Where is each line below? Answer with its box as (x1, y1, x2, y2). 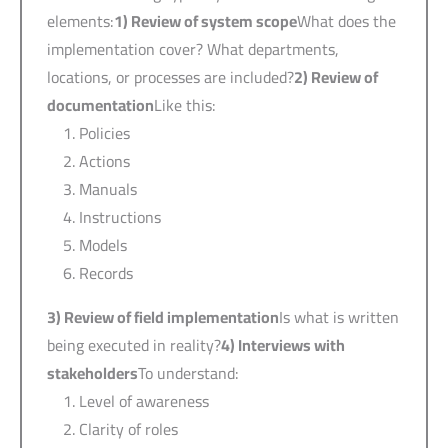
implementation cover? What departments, (47, 33, 339, 64)
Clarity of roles (79, 413, 178, 444)
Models (79, 229, 127, 260)
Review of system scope (131, 5, 297, 36)
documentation (47, 89, 154, 120)
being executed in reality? (47, 329, 221, 360)
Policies (79, 117, 130, 148)
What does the (297, 5, 396, 36)
